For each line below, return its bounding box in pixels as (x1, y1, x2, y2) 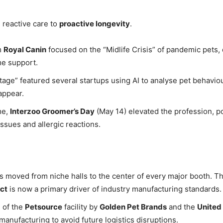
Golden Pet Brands (100, 202, 167, 212)
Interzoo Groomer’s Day (10, 107, 95, 116)
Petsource (25, 202, 62, 212)
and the (167, 202, 197, 212)
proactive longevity (59, 19, 130, 29)
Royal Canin (3, 45, 46, 55)
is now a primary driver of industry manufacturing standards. (7, 184, 222, 194)
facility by (62, 202, 100, 212)
